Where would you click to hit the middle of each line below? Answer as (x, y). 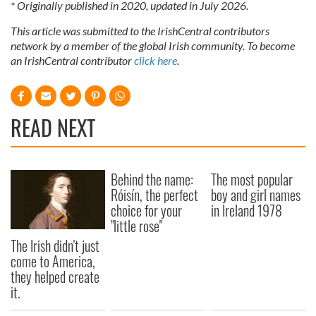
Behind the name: (152, 180)
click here (156, 61)
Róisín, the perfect (155, 195)
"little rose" (137, 226)
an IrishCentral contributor (72, 61)
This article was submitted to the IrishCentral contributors (140, 31)
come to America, (53, 261)
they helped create (55, 276)
